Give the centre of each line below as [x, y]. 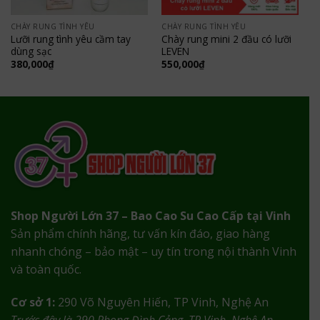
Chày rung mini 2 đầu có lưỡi [227, 39]
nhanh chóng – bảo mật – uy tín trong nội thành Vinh [154, 252]
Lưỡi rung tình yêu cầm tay [70, 39]
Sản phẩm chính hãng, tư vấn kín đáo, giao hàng [140, 234]
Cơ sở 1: [33, 302]
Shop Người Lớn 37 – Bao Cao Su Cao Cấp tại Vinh [151, 216]
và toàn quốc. [46, 270]
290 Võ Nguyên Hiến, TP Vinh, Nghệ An [162, 302]
